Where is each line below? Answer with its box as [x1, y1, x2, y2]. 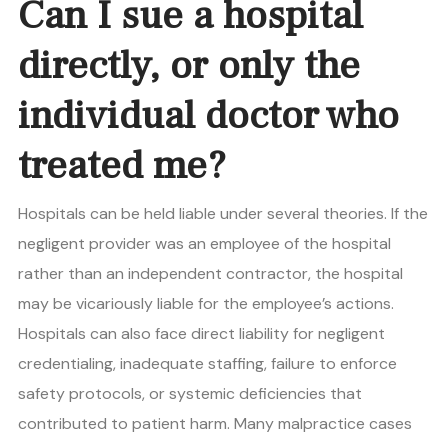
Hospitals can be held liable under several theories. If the [18, 203, 428, 225]
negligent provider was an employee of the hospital [18, 233, 391, 255]
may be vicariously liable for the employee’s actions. [18, 293, 394, 315]
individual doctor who [18, 90, 399, 142]
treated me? [18, 140, 226, 192]
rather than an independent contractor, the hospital [18, 263, 403, 285]
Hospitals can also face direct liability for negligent [18, 323, 385, 345]
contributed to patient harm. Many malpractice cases [18, 413, 412, 435]
